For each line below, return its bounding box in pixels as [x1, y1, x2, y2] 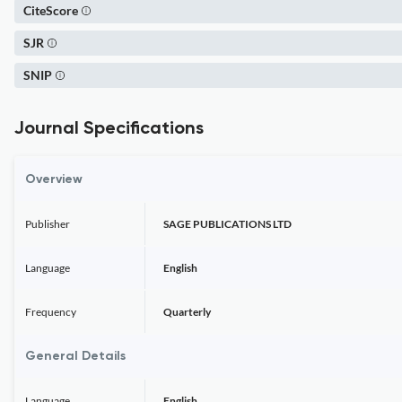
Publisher [25, 217, 70, 231]
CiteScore [23, 3, 78, 18]
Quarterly [163, 305, 211, 319]
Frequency [25, 305, 76, 319]
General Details [25, 350, 126, 363]
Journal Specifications [14, 120, 204, 138]
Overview [25, 173, 83, 186]
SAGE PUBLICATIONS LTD [163, 217, 292, 231]
